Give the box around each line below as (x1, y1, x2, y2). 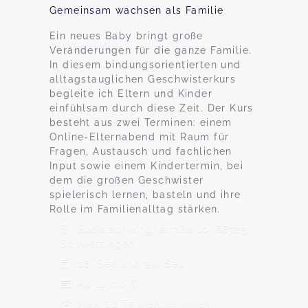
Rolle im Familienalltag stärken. (49, 203, 221, 214)
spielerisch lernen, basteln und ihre (49, 189, 241, 200)
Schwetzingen (60, 238, 135, 249)
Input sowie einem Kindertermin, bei (49, 160, 243, 171)
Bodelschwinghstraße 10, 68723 (74, 223, 246, 234)
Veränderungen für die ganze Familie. (49, 45, 252, 56)
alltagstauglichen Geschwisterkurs (49, 74, 236, 85)
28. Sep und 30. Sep (74, 258, 186, 269)
